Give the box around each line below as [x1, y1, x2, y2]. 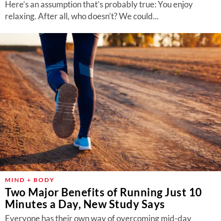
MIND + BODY [5, 176, 55, 184]
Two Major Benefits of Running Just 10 [5, 185, 202, 199]
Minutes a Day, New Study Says [5, 197, 165, 211]
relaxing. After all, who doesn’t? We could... [5, 11, 159, 21]
